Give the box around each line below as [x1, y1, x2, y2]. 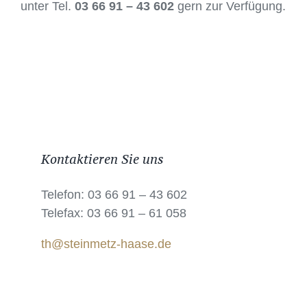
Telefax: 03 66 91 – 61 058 [41, 206, 186, 221]
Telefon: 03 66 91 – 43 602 [41, 188, 187, 202]
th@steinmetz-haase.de [41, 237, 171, 251]
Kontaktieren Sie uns [41, 151, 163, 168]
